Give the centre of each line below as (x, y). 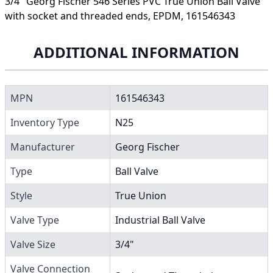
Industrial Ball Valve (160, 220)
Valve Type (35, 220)
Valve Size (33, 244)
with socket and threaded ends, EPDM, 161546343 (120, 16)
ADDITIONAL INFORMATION (136, 52)
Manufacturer (43, 147)
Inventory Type (45, 122)
